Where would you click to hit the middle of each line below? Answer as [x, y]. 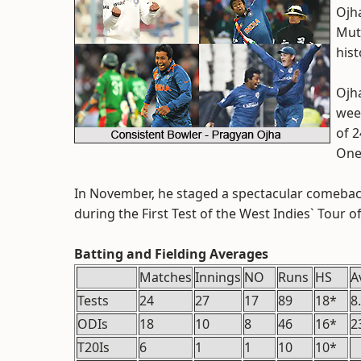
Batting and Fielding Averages [171, 254]
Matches [166, 277]
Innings [218, 277]
